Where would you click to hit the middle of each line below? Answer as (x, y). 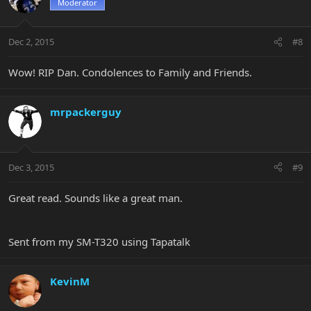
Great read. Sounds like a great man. (95, 197)
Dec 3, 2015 (31, 167)
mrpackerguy (86, 112)
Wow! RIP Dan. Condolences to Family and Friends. (130, 73)
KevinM (70, 281)
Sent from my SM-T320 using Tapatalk (99, 241)
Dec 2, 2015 (31, 42)
